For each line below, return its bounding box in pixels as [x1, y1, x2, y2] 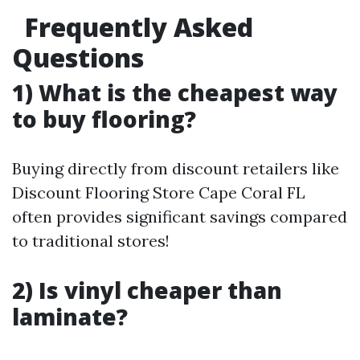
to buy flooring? [12, 104, 196, 134]
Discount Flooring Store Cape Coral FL [12, 182, 305, 202]
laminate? [12, 301, 128, 332]
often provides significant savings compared [12, 207, 347, 227]
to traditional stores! [12, 231, 170, 251]
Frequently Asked [12, 10, 253, 44]
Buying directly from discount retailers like [12, 158, 339, 178]
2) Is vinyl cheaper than [12, 275, 282, 305]
